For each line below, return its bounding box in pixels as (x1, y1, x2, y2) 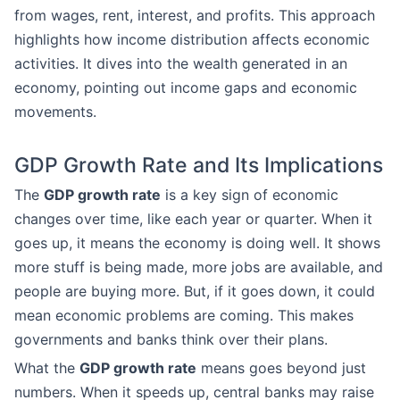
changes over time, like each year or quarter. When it (14, 210, 372, 228)
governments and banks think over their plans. (14, 330, 328, 348)
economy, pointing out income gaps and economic (14, 79, 357, 96)
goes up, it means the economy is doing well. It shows (14, 234, 380, 252)
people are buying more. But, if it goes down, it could (14, 282, 375, 300)
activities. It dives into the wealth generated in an (14, 54, 347, 72)
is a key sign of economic (161, 186, 338, 204)
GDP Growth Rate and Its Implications (14, 153, 383, 178)
